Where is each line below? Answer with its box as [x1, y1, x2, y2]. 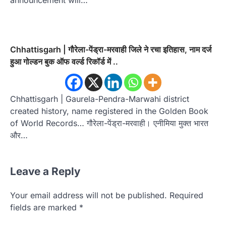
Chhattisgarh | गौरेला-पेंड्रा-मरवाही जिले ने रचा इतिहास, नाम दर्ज [10, 44, 211, 54]
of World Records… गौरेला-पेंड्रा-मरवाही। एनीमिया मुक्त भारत [10, 118, 208, 128]
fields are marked [10, 202, 79, 212]
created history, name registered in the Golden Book [10, 105, 208, 116]
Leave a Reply [10, 164, 81, 178]
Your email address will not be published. [10, 190, 167, 200]
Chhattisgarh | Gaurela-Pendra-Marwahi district [10, 93, 189, 104]
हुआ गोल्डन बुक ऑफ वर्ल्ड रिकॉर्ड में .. [10, 56, 118, 67]
